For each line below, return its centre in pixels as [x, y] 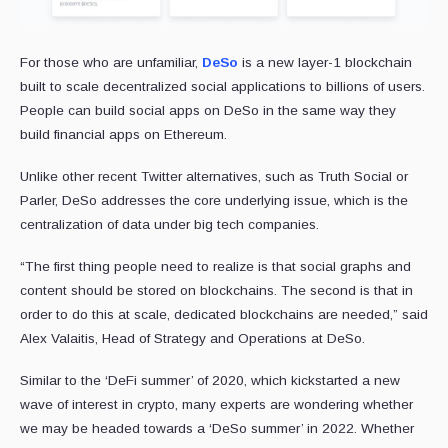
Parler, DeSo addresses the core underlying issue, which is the [214, 200]
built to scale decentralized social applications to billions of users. [222, 86]
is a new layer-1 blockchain [325, 62]
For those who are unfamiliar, [111, 62]
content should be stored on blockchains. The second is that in [216, 290]
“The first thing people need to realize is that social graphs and [215, 266]
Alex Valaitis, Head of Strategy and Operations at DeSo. [192, 338]
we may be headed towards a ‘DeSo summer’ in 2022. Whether [217, 428]
